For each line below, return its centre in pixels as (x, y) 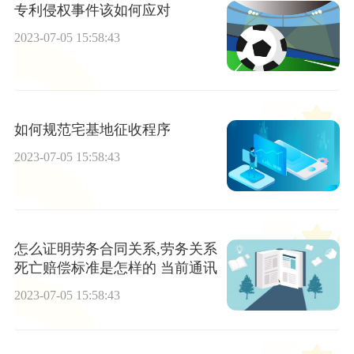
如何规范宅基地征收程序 (92, 129)
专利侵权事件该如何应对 (92, 10)
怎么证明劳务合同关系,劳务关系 (115, 249)
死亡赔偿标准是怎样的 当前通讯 (115, 268)
